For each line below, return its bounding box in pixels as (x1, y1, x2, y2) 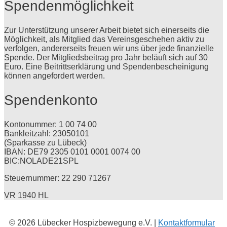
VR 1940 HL (4, 191, 49, 200)
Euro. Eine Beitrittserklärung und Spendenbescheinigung (4, 62, 209, 71)
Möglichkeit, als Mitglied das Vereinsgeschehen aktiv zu (4, 34, 204, 44)
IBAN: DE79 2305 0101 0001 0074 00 (4, 147, 140, 157)
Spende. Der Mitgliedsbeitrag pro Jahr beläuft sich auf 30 (4, 53, 208, 62)
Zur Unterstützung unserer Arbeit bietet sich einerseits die (4, 25, 209, 34)
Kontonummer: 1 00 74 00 (4, 120, 97, 129)
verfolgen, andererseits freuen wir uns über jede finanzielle (4, 44, 214, 53)
